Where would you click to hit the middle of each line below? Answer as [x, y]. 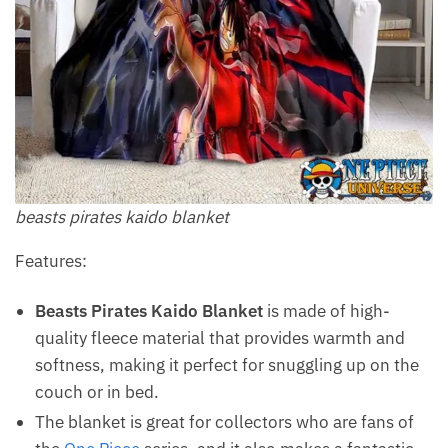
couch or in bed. [97, 392]
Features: [51, 261]
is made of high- [326, 311]
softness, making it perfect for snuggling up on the [227, 365]
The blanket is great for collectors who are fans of [224, 422]
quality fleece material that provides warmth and [220, 338]
